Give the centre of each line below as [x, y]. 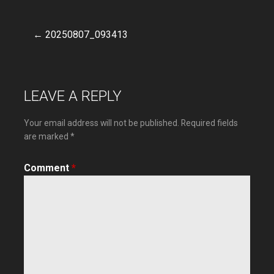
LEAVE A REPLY [73, 96]
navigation [76, 76]
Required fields [209, 123]
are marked [47, 137]
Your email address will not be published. [102, 123]
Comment [48, 168]
